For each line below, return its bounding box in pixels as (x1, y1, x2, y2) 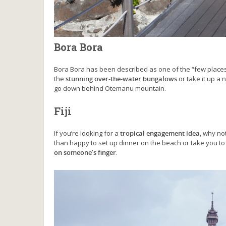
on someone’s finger (54, 147, 116, 157)
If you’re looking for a (54, 128, 120, 138)
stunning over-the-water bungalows (66, 74, 177, 83)
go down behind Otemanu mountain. (54, 83, 166, 93)
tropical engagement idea (120, 128, 200, 138)
